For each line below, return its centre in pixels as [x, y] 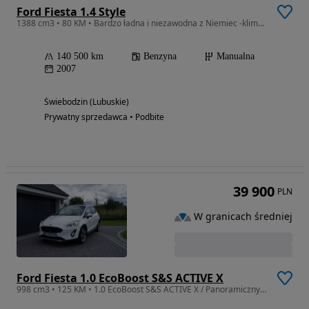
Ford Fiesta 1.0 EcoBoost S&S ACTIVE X [120, 278]
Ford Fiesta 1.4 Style [71, 11]
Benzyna [160, 56]
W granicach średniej [243, 217]
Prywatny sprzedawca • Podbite [104, 117]
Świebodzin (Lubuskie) [87, 101]
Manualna [236, 56]
